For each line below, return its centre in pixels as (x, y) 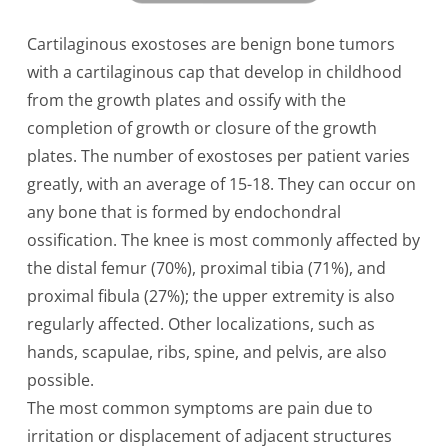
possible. (60, 379)
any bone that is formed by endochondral (183, 211)
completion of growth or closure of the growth (201, 127)
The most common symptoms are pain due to (199, 407)
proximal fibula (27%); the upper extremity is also (210, 295)
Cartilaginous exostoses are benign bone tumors (210, 43)
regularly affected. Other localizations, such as (200, 323)
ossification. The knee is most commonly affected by (223, 239)
